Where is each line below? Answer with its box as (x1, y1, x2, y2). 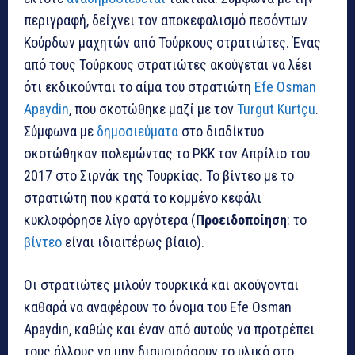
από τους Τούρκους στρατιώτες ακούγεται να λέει (24, 55, 312, 73)
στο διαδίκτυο (178, 122, 264, 139)
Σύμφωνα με (24, 122, 97, 139)
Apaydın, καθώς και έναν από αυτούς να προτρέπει (24, 320, 315, 338)
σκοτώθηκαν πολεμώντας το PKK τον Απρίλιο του (24, 144, 310, 162)
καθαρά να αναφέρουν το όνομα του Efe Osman (24, 298, 292, 315)
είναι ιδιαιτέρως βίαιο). (62, 233, 204, 250)
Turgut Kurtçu (237, 100, 315, 117)
